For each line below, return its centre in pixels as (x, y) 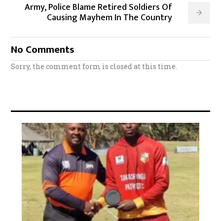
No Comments (43, 49)
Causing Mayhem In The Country (110, 18)
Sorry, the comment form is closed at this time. (94, 66)
